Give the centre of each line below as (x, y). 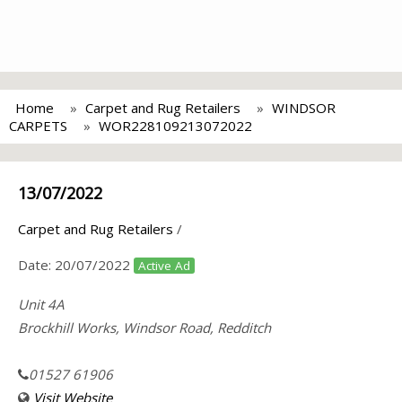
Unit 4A (41, 304)
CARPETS (38, 126)
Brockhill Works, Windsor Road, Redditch (144, 328)
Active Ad (164, 266)
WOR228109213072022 (175, 126)
